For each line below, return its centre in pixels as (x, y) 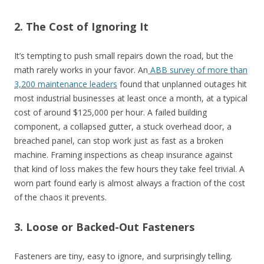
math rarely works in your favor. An (81, 70)
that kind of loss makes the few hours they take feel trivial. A (129, 169)
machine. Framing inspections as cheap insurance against (123, 154)
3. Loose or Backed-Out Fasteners (104, 227)
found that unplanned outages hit (182, 84)
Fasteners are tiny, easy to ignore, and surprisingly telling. (123, 256)
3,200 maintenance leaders (66, 84)
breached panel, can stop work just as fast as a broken (119, 140)
